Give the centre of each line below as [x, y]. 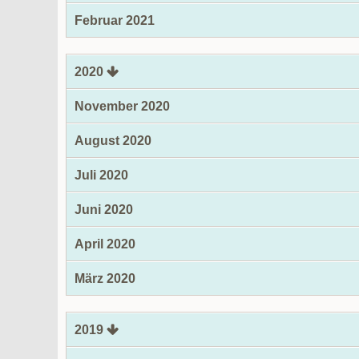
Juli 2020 [101, 175]
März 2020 [105, 278]
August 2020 [113, 141]
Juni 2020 [104, 210]
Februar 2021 [115, 20]
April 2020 [105, 244]
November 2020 [122, 106]
